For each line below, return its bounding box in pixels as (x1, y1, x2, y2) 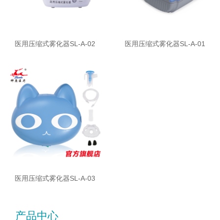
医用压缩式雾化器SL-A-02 (15, 40, 95, 48)
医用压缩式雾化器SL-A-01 (125, 40, 205, 48)
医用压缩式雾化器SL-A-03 (15, 174, 95, 183)
